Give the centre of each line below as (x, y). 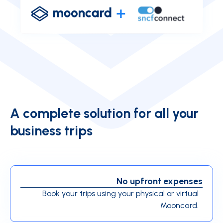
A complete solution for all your (104, 113)
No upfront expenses (160, 181)
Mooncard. (179, 205)
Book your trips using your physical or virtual (120, 193)
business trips (51, 130)
